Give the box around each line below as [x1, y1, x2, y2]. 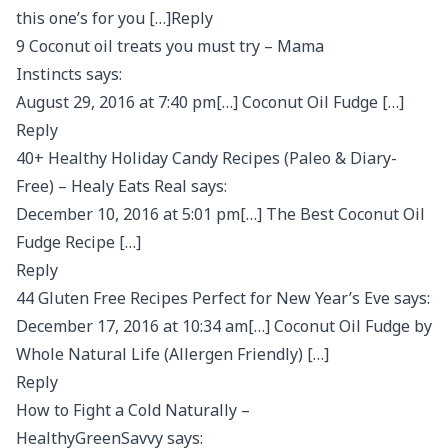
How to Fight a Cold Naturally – [16, 399, 250, 421]
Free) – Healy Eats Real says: [16, 175, 227, 197]
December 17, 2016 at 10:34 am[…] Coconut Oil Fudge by [16, 315, 432, 337]
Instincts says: [16, 63, 122, 85]
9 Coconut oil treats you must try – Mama [16, 35, 324, 57]
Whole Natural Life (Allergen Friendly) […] [16, 343, 329, 365]
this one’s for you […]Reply [16, 7, 213, 29]
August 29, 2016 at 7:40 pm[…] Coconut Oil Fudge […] [16, 91, 404, 113]
